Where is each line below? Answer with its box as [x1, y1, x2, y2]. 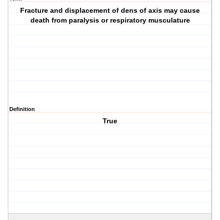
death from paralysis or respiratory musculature [30, 16, 190, 25]
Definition [9, 106, 35, 112]
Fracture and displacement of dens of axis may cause [20, 6, 200, 15]
